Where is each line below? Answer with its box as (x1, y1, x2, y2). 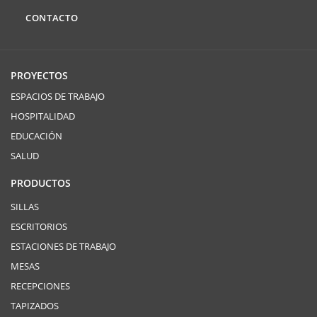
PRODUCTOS (11, 176, 71, 190)
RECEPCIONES (11, 279, 70, 293)
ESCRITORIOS (11, 220, 67, 234)
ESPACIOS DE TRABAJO (11, 90, 105, 103)
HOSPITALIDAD (11, 110, 75, 123)
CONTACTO (25, 11, 79, 24)
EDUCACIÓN (11, 129, 62, 143)
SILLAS (11, 200, 39, 214)
